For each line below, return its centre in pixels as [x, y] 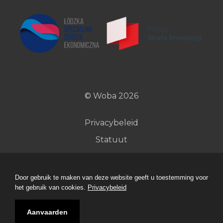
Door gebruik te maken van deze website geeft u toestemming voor [111, 177]
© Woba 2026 [111, 96]
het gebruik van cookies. [51, 187]
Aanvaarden [47, 212]
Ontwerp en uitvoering [85, 209]
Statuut [111, 140]
